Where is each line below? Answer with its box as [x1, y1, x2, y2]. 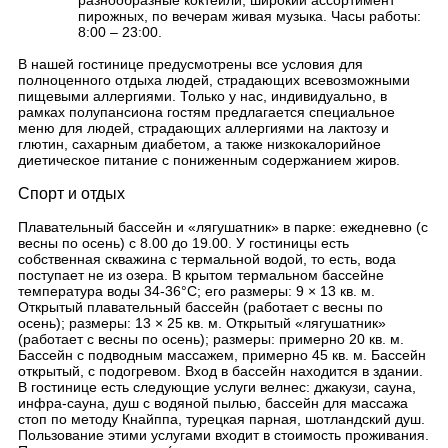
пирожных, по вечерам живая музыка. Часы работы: [78, 8, 421, 24]
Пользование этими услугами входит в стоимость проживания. [18, 427, 429, 443]
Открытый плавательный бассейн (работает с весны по [18, 299, 383, 315]
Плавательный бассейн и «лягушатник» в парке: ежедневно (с [18, 219, 428, 235]
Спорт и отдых [18, 185, 125, 202]
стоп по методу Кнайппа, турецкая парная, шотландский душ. [18, 411, 425, 427]
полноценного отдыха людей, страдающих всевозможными [18, 72, 410, 88]
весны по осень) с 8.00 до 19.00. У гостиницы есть [18, 235, 349, 251]
